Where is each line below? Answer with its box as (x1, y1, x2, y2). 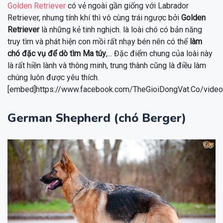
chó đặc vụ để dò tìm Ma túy (7, 49, 106, 59)
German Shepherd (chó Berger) (7, 110, 186, 126)
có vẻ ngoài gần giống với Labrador (66, 1, 189, 11)
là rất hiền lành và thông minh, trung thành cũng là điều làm (7, 61, 206, 71)
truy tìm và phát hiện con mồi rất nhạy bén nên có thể (7, 37, 190, 47)
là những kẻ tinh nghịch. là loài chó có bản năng (39, 25, 202, 35)
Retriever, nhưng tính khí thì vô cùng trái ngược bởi (7, 13, 181, 23)
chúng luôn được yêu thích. (7, 73, 99, 83)
